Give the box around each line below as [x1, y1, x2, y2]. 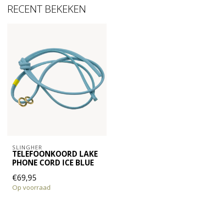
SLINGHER [12, 143, 42, 151]
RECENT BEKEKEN [7, 2, 86, 16]
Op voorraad [12, 182, 51, 192]
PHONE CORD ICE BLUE [12, 157, 94, 168]
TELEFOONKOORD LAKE [12, 148, 98, 159]
